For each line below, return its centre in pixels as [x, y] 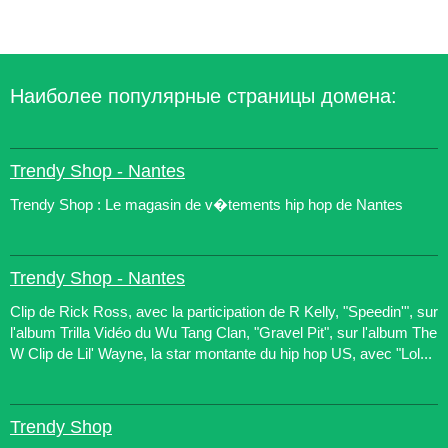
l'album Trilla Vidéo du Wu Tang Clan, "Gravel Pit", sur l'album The [223, 332]
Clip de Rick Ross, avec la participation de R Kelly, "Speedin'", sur [224, 311]
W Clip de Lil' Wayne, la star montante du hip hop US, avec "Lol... [221, 353]
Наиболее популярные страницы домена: [203, 96]
